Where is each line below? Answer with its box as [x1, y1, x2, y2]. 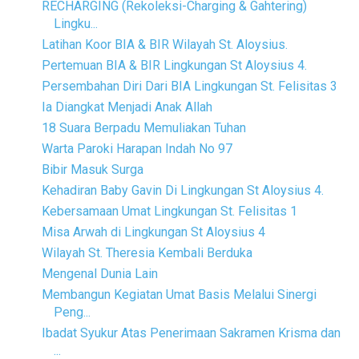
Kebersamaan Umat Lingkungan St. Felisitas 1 [41, 203, 297, 219]
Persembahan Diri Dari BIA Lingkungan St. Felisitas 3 [41, 78, 337, 94]
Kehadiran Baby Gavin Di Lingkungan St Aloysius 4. [41, 182, 324, 198]
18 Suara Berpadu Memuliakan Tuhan [41, 119, 246, 135]
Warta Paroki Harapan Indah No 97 [41, 140, 232, 156]
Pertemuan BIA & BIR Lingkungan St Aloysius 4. [41, 57, 307, 73]
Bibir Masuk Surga [41, 161, 143, 177]
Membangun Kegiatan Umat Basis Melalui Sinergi [41, 286, 317, 302]
